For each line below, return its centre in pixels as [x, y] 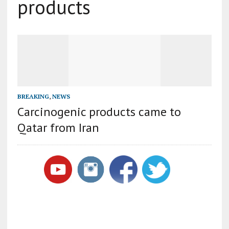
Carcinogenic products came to [99, 112]
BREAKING [33, 97]
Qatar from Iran [58, 128]
